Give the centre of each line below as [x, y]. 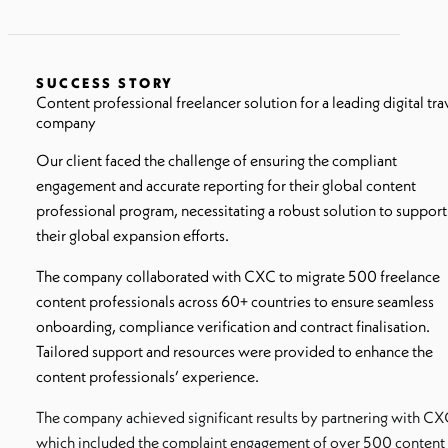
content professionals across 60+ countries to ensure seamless [235, 301]
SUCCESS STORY [105, 83]
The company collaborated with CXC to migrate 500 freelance [238, 276]
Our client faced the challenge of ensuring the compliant [216, 160]
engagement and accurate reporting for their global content [226, 185]
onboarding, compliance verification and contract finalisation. [233, 326]
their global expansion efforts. [132, 235]
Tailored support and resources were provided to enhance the [234, 351]
